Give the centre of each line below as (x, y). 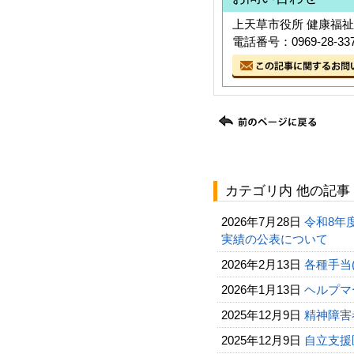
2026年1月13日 (261, 290)
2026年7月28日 (261, 222)
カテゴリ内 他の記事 (288, 191)
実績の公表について (276, 239)
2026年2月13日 (261, 264)
